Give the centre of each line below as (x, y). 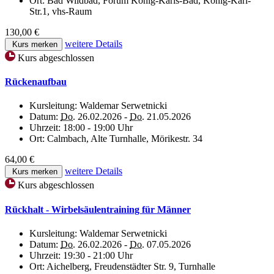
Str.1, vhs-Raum (61, 11)
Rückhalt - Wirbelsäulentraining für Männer (98, 209)
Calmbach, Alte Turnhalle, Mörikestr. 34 (125, 139)
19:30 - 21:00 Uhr (98, 255)
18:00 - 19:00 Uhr (98, 128)
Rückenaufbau (36, 82)
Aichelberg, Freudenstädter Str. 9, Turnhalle (131, 266)
